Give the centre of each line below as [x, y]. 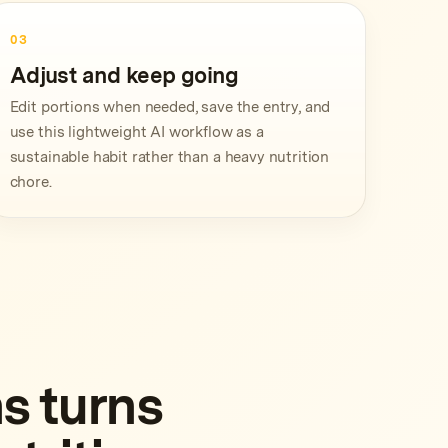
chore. [30, 182]
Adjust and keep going [124, 75]
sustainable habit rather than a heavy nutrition [169, 157]
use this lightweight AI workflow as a [136, 132]
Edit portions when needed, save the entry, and [170, 107]
